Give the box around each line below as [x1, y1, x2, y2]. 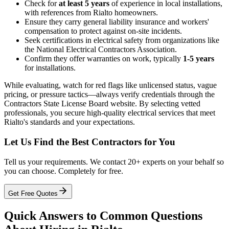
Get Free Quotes [8, 189, 58, 197]
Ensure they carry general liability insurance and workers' [25, 17, 209, 27]
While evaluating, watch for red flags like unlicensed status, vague [4, 81, 217, 90]
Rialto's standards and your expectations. [4, 118, 135, 127]
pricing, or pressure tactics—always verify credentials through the [4, 90, 215, 99]
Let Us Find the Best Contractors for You [4, 136, 175, 147]
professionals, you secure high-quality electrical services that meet [4, 108, 215, 118]
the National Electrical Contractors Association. [25, 45, 177, 54]
